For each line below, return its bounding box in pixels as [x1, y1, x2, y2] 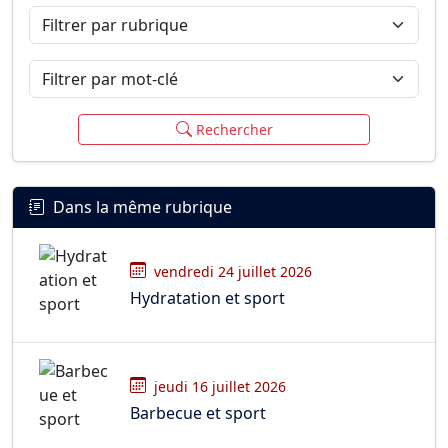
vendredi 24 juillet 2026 [154, 261, 312, 281]
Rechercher [195, 120, 273, 139]
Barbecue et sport [130, 401, 266, 424]
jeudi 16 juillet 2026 [154, 376, 286, 396]
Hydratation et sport [130, 286, 285, 309]
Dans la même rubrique [53, 196, 232, 218]
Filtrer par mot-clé [28, 60, 164, 82]
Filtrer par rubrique [28, 6, 174, 28]
